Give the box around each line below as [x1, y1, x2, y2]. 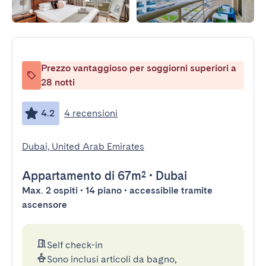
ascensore [22, 199, 67, 210]
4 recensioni [64, 107, 118, 119]
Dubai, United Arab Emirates [22, 141, 144, 152]
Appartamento [22, 169, 102, 183]
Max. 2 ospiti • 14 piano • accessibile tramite [22, 185, 213, 196]
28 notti [41, 77, 75, 88]
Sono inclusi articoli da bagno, [47, 254, 176, 265]
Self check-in [47, 239, 103, 251]
